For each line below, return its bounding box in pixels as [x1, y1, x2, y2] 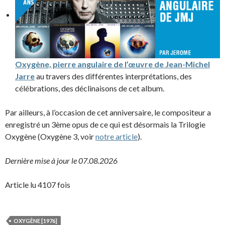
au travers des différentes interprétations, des [35, 71, 192, 81]
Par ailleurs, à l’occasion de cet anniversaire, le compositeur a [5, 107, 211, 117]
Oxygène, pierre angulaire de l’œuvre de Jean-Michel [15, 59, 210, 69]
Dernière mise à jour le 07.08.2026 [5, 155, 118, 165]
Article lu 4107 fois [5, 179, 70, 189]
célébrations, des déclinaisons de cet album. [15, 83, 164, 93]
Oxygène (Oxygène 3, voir [5, 131, 95, 141]
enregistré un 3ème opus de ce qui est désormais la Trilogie [5, 119, 205, 129]
